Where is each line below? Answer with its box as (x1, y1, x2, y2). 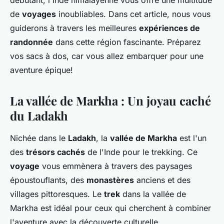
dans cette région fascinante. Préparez (53, 37, 201, 47)
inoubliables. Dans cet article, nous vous (56, 9, 210, 19)
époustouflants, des (10, 175, 86, 185)
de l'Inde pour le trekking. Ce (85, 147, 197, 157)
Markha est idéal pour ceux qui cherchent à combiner (10, 203, 211, 213)
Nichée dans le (10, 133, 68, 143)
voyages (22, 9, 56, 19)
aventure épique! (10, 65, 73, 75)
